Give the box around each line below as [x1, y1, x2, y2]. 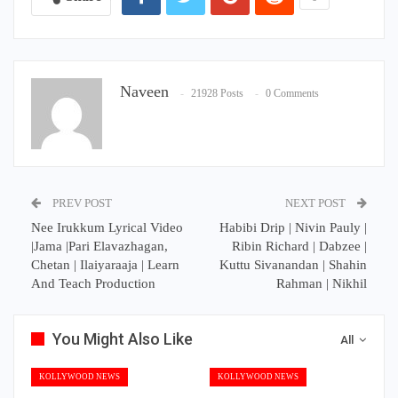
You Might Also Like [52, 329, 193, 348]
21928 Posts [191, 86, 243, 99]
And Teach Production [31, 275, 155, 291]
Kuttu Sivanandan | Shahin [219, 257, 367, 272]
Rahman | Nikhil [276, 275, 367, 291]
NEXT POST [285, 195, 348, 210]
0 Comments [266, 86, 319, 99]
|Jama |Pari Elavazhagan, [31, 238, 168, 253]
